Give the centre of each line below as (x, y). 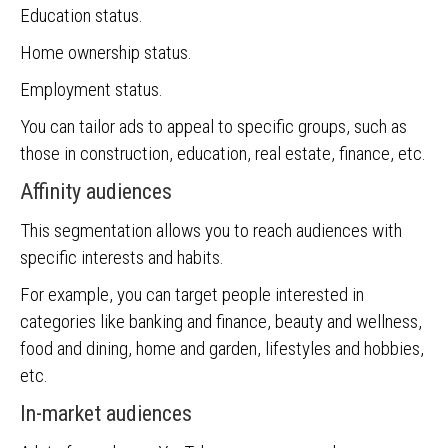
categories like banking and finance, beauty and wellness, (221, 321)
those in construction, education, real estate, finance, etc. (223, 153)
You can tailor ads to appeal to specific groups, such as (213, 126)
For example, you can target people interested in (192, 294)
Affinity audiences (96, 191)
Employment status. (93, 89)
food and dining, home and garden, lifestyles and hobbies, (222, 348)
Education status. (81, 15)
